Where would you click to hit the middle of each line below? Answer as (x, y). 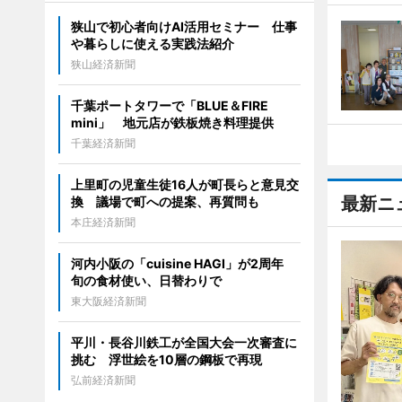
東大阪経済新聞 (108, 301)
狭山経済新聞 (103, 64)
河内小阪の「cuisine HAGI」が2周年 (183, 263)
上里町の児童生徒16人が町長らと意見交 (184, 184)
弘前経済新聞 (103, 380)
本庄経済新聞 (103, 222)
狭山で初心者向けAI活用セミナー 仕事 (184, 26)
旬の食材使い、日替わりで (146, 280)
